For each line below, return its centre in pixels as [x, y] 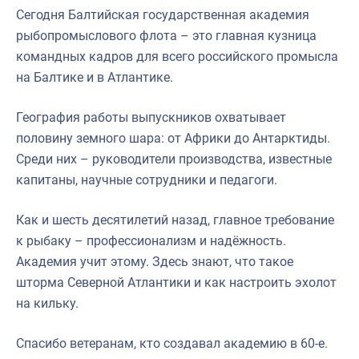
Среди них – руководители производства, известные [174, 159]
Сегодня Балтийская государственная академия [163, 14]
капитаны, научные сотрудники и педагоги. [147, 179]
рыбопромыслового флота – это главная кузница [166, 35]
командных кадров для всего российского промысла [177, 56]
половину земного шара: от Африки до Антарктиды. [173, 138]
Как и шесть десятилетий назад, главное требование [175, 220]
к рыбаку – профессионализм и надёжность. [151, 240]
